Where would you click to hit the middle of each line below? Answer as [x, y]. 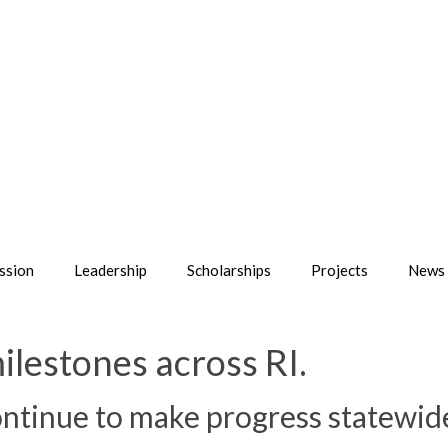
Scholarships [229, 270]
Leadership [110, 270]
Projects [339, 270]
